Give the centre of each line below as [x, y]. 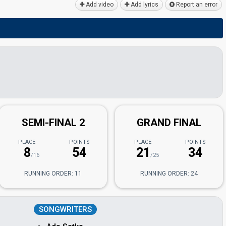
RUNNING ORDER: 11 [53, 174]
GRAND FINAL [169, 123]
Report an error [196, 5]
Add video [99, 5]
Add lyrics [144, 5]
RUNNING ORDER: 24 [169, 174]
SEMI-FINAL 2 [53, 123]
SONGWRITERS [65, 209]
